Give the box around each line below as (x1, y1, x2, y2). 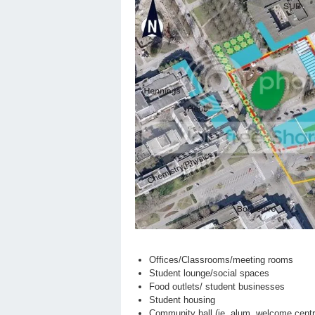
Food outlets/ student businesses (148, 281, 285, 292)
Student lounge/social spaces (148, 268, 269, 279)
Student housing (148, 295, 215, 306)
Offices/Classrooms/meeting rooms (148, 255, 293, 266)
